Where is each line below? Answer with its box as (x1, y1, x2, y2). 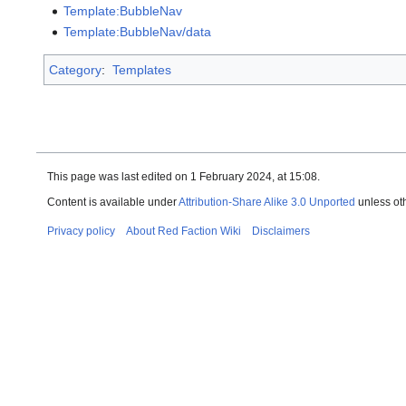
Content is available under (47, 196, 179, 208)
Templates (111, 63, 171, 77)
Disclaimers (252, 225, 310, 237)
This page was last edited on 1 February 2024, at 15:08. (47, 170, 320, 183)
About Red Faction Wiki (126, 225, 241, 237)
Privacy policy (47, 225, 115, 237)
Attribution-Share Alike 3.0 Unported (179, 196, 355, 208)
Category (49, 63, 101, 77)
